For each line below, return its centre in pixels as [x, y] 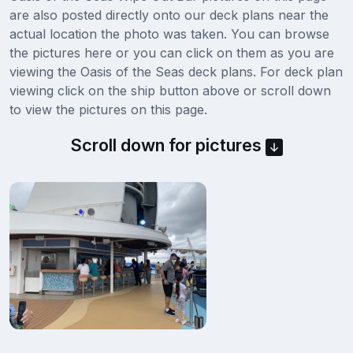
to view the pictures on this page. [108, 110]
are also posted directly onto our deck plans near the [169, 15]
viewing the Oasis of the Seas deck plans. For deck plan [176, 72]
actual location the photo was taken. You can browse [169, 34]
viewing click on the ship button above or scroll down [170, 91]
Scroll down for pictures [168, 145]
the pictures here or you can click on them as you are [172, 53]
